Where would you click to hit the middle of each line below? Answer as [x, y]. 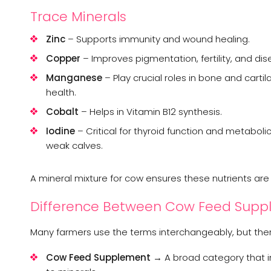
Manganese [74, 77]
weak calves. [74, 145]
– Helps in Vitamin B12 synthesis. [150, 111]
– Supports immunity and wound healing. [158, 39]
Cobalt [62, 111]
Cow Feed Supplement [98, 257]
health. [61, 92]
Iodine [60, 131]
